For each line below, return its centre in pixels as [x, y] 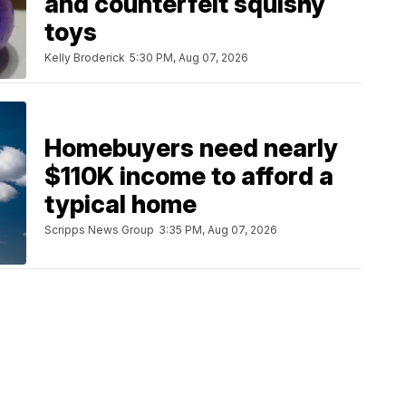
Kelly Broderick [85, 58]
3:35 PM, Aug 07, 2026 [218, 229]
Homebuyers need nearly [191, 148]
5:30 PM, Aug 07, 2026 [189, 58]
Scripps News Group [99, 229]
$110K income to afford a [189, 176]
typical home [121, 204]
